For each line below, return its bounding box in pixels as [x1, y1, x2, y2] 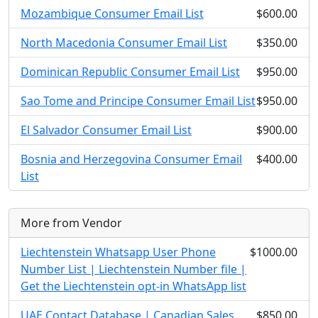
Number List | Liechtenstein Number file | [21, 261, 246, 277]
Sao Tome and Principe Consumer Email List [21, 93, 256, 109]
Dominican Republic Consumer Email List [21, 64, 240, 79]
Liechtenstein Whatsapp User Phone [21, 244, 216, 260]
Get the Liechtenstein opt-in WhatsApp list [21, 278, 246, 294]
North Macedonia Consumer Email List [21, 35, 227, 50]
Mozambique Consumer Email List [21, 6, 204, 21]
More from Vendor [21, 215, 122, 231]
